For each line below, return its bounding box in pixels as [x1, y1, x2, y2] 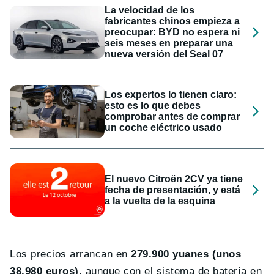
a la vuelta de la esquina [105, 195, 216, 206]
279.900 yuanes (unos [131, 248, 242, 261]
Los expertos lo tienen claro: [105, 89, 237, 100]
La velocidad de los [105, 4, 195, 15]
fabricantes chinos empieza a [105, 15, 240, 26]
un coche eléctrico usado [105, 122, 223, 133]
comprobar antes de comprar [105, 111, 240, 122]
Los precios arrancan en [10, 248, 131, 261]
